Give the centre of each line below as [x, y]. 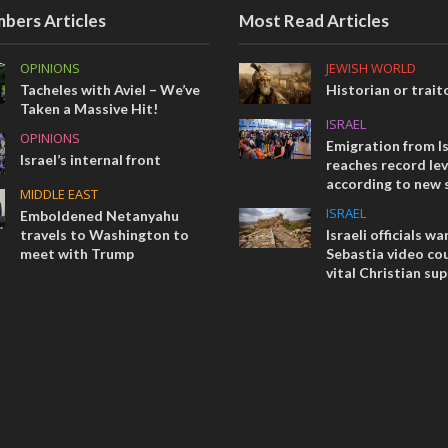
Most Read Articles [314, 21]
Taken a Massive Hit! [89, 109]
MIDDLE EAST [59, 193]
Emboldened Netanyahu [100, 215]
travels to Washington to [105, 234]
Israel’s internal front [91, 160]
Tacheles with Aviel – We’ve [110, 90]
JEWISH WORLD [370, 68]
